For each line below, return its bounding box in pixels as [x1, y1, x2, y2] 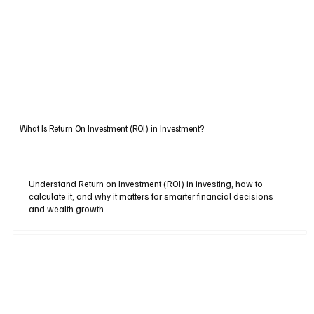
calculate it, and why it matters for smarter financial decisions [29, 191, 274, 203]
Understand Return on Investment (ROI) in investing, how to [29, 178, 264, 190]
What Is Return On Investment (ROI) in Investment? [19, 123, 204, 135]
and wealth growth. [29, 203, 107, 215]
